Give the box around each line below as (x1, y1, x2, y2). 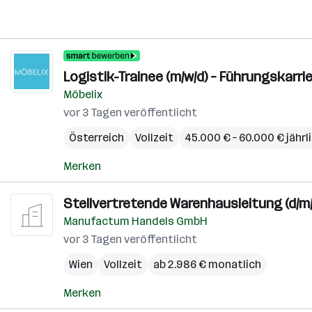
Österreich (69, 131, 124, 144)
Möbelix (63, 88, 102, 101)
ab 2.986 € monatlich (153, 258, 261, 271)
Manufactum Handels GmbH (63, 214, 208, 228)
